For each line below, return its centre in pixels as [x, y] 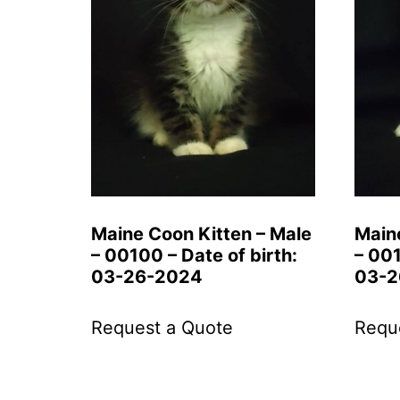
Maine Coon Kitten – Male [201, 233]
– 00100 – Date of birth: [194, 255]
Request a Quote [162, 327]
